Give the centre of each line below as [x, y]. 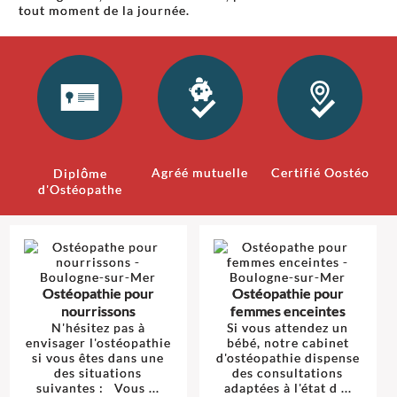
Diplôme [80, 174]
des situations [98, 372]
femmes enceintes [288, 310]
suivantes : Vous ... [98, 387]
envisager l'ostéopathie [98, 342]
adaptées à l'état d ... [288, 387]
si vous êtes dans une [98, 357]
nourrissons [98, 310]
